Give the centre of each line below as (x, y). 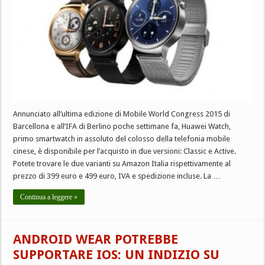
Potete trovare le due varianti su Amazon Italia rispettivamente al (122, 163)
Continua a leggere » (49, 197)
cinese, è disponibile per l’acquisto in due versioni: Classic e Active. (125, 151)
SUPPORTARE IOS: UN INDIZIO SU (117, 254)
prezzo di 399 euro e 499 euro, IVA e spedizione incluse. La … (117, 176)
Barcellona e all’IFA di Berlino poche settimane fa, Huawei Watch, (122, 126)
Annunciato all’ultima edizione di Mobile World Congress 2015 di (122, 114)
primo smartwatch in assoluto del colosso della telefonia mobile (122, 138)
